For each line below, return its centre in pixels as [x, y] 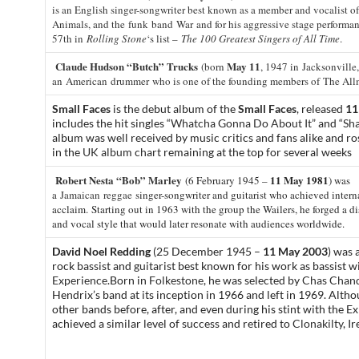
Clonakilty [318, 323]
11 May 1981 [299, 180]
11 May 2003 [295, 251]
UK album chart [123, 152]
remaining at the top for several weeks [258, 152]
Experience [80, 280]
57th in [69, 38]
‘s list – [164, 38]
